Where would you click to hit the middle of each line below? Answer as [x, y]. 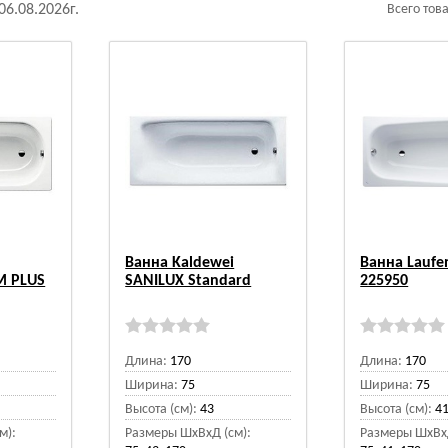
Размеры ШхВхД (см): [188, 433]
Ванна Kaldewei [180, 263]
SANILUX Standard [188, 281]
